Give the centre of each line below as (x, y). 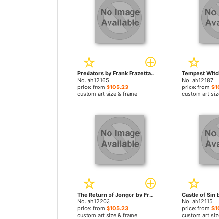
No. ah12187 (197, 80)
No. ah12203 (94, 201)
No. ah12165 (93, 80)
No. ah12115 (197, 201)
